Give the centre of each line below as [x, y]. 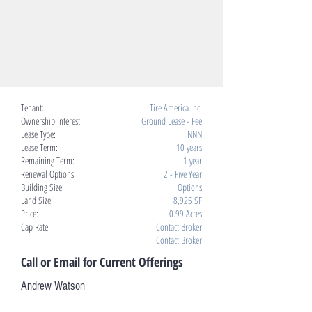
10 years [189, 147]
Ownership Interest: [52, 121]
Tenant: [32, 108]
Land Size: [37, 200]
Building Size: [42, 187]
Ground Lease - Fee [172, 121]
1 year [193, 161]
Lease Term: [39, 147]
